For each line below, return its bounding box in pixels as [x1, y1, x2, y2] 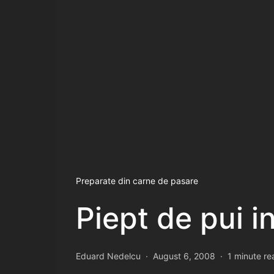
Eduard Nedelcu [76, 250, 141, 261]
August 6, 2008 [153, 250, 215, 261]
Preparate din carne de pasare [76, 175, 198, 186]
